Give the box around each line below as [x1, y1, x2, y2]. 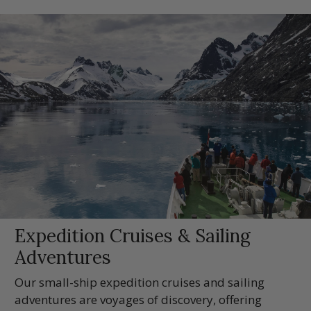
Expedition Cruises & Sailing [15, 224, 251, 247]
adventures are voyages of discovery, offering [15, 292, 262, 308]
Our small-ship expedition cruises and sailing [15, 274, 265, 291]
